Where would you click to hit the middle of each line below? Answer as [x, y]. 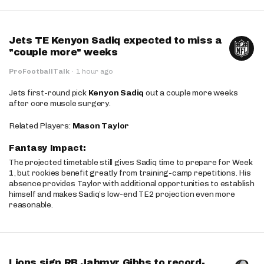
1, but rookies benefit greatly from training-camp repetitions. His [130, 173]
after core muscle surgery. [60, 103]
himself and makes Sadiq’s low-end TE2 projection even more [122, 194]
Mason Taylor [101, 126]
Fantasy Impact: [49, 148]
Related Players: [41, 126]
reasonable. [31, 205]
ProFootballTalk [39, 71]
